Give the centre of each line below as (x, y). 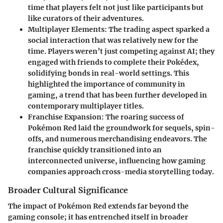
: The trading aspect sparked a (157, 29)
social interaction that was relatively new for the (113, 40)
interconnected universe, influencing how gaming (117, 161)
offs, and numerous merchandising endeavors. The (117, 139)
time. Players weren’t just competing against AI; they (121, 51)
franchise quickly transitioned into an (95, 150)
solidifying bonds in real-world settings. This (109, 73)
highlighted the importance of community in (107, 84)
